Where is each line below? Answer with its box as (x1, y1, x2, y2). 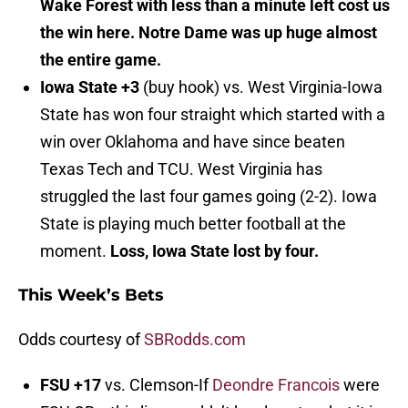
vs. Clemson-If (101, 375, 212, 395)
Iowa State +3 (40, 77, 139, 97)
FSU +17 (40, 375, 101, 395)
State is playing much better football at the (40, 214, 346, 234)
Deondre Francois (212, 375, 340, 395)
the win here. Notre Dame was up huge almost (40, 23, 377, 43)
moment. (40, 241, 110, 261)
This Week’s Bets (18, 285, 164, 306)
